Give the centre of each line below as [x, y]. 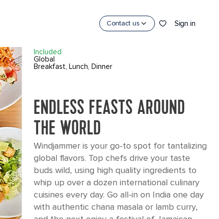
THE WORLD [67, 129]
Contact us [123, 23]
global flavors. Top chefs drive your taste [112, 158]
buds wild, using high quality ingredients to [115, 170]
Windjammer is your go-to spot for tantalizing [120, 146]
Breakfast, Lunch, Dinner [73, 66]
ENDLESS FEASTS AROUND [109, 109]
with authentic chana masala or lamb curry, [115, 207]
